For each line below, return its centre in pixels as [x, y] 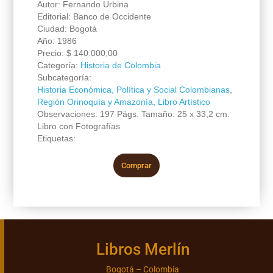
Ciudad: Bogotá [67, 28]
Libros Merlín [143, 249]
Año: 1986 [57, 41]
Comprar [136, 165]
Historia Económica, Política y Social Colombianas [133, 89]
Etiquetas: [56, 138]
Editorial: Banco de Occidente [94, 16]
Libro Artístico [184, 101]
